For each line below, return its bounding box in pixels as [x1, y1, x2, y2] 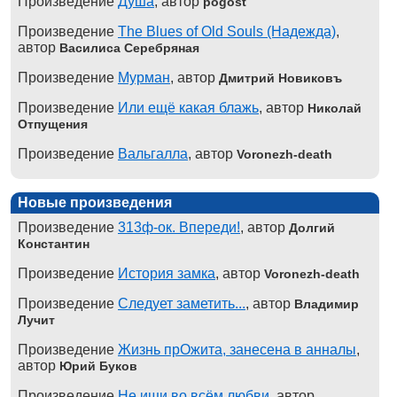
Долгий [289, 221, 335, 235]
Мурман [118, 70, 170, 85]
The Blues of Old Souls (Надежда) [118, 24, 336, 39]
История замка [118, 266, 215, 281]
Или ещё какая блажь [118, 100, 259, 115]
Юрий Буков [59, 359, 137, 373]
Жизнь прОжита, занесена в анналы [118, 342, 356, 357]
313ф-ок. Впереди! [118, 220, 240, 235]
